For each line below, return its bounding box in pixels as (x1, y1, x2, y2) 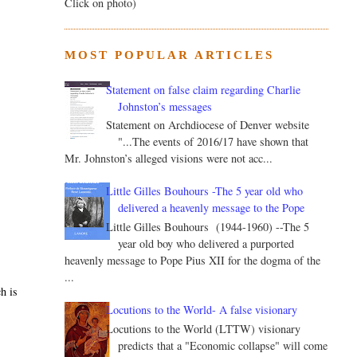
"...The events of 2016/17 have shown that (118, 134, 309, 150)
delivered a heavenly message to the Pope (118, 200, 305, 216)
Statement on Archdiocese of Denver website (106, 117, 310, 133)
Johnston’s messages (118, 98, 213, 114)
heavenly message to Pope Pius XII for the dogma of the (64, 253, 320, 269)
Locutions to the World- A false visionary (106, 302, 298, 318)
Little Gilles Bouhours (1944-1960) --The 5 (106, 219, 310, 235)
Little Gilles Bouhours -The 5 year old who (106, 183, 304, 199)
